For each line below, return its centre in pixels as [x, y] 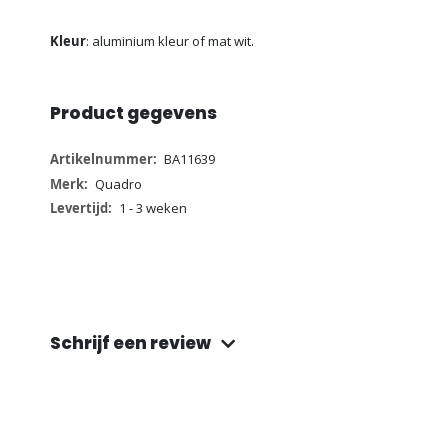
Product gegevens [133, 113]
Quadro [118, 183]
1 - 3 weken [152, 207]
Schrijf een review [130, 343]
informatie [80, 179]
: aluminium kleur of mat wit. [170, 40]
